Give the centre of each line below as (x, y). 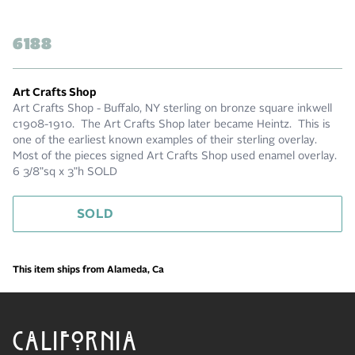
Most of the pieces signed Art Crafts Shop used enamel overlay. (175, 157)
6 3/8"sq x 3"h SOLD (65, 172)
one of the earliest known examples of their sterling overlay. (166, 141)
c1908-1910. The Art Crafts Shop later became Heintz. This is (172, 125)
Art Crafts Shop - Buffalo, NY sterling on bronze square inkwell (172, 109)
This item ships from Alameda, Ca (88, 271)
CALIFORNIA (76, 337)
